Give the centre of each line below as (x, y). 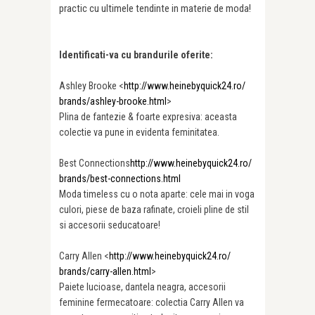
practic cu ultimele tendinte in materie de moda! (155, 8)
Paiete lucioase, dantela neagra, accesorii (142, 287)
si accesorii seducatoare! (110, 225)
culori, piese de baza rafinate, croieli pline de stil (154, 210)
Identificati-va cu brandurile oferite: (136, 55)
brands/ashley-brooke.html (113, 102)
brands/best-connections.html (120, 179)
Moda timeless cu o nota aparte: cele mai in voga (157, 194)
